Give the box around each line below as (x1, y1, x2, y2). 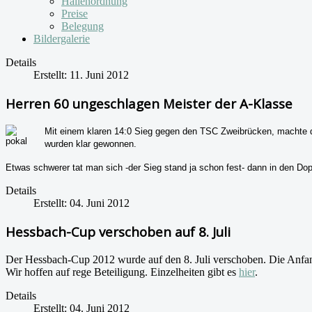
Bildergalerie (33, 33, 90, 45)
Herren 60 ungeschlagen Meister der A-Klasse (6, 94, 292, 112)
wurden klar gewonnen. (45, 139, 136, 150)
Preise (61, 8, 88, 19)
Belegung (61, 20, 104, 32)
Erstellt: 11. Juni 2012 (33, 69, 129, 81)
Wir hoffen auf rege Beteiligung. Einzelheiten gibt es (6, 265, 239, 278)
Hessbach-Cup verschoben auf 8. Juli (6, 223, 231, 241)
